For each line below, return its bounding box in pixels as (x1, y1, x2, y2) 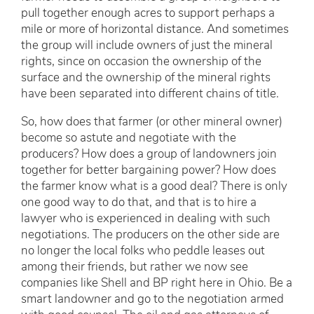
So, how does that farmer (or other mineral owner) (21, 116, 282, 129)
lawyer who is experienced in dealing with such (21, 213, 271, 226)
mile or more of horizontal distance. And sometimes (21, 24, 289, 36)
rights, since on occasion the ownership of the (21, 56, 261, 69)
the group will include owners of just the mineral (21, 40, 273, 53)
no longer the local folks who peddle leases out (21, 245, 265, 258)
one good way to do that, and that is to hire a (21, 197, 257, 210)
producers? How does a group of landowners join (21, 149, 277, 161)
